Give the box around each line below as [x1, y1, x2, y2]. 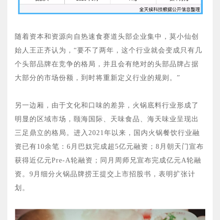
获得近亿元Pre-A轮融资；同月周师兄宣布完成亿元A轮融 [15, 156, 201, 164]
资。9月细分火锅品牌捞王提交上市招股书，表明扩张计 [15, 170, 195, 178]
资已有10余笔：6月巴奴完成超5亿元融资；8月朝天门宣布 [15, 142, 204, 150]
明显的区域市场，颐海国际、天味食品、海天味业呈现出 [15, 115, 199, 123]
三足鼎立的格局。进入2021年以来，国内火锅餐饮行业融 [15, 129, 200, 137]
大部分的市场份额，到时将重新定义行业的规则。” [15, 74, 180, 82]
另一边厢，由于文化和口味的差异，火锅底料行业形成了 [15, 101, 199, 109]
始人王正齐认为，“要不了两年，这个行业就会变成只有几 [15, 46, 202, 54]
